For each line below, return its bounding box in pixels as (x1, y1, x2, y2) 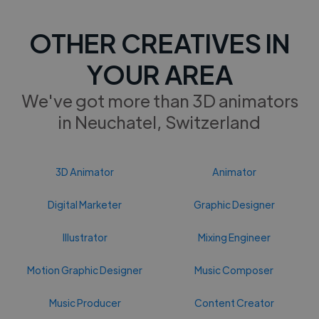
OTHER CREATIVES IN (29, 25, 290, 59)
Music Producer (48, 296, 121, 309)
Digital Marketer (48, 197, 122, 211)
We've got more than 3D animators (21, 88, 298, 111)
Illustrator (62, 230, 108, 244)
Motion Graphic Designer (27, 263, 143, 276)
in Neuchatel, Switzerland (58, 110, 261, 132)
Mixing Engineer (197, 230, 271, 244)
